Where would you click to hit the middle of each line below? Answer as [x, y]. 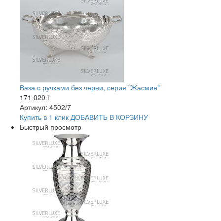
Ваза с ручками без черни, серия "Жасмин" [90, 88]
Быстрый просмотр [51, 127]
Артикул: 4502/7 [45, 107]
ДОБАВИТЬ [89, 117]
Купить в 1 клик [44, 117]
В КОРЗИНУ [128, 117]
